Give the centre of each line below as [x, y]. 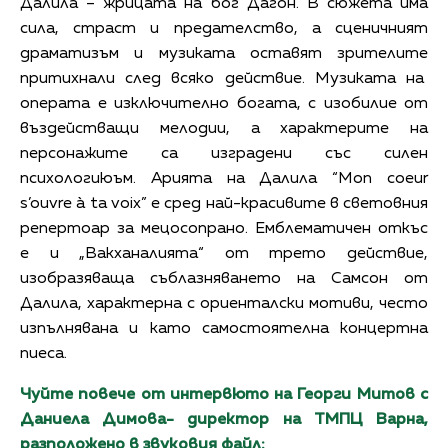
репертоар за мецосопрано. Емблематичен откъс [224, 228]
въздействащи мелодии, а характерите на [224, 128]
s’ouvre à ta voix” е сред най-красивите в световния [224, 203]
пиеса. [43, 353]
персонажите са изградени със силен [224, 153]
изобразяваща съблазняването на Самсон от [224, 278]
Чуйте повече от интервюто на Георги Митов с [224, 394]
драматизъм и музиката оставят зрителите [224, 53]
